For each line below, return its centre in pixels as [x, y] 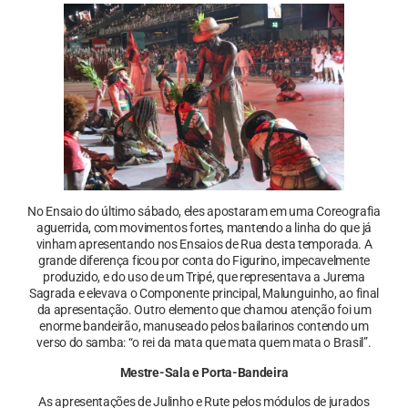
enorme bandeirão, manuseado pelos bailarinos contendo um [204, 326]
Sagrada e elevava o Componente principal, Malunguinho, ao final [204, 294]
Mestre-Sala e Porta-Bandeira [204, 372]
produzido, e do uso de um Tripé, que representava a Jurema [204, 277]
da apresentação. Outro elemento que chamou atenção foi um [204, 310]
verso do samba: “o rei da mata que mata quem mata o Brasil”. [204, 343]
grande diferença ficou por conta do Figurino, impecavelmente [204, 261]
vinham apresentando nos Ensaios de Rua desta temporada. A [204, 245]
